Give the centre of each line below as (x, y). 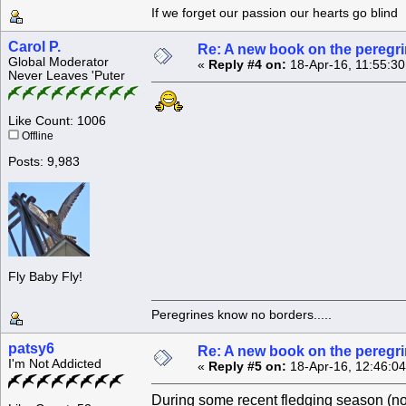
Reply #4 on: (247, 65)
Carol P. (34, 47)
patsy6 (31, 349)
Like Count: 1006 (57, 121)
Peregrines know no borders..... (242, 314)
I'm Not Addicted (55, 364)
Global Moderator (58, 63)
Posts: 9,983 (44, 162)
